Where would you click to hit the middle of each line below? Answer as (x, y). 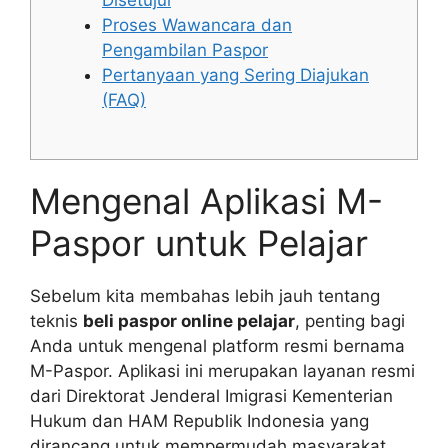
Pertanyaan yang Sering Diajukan (235, 75)
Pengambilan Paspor (185, 50)
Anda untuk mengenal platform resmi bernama (217, 345)
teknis (56, 320)
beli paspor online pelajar (189, 320)
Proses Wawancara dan (197, 25)
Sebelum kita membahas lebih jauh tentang (205, 295)
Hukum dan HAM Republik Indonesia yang (199, 420)
